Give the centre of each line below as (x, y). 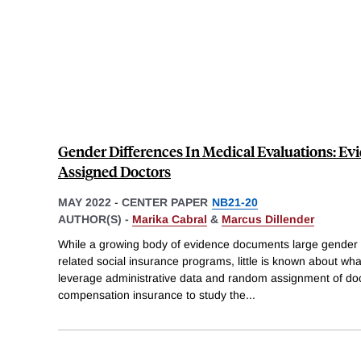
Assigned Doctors (114, 171)
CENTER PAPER (165, 202)
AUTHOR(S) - (95, 219)
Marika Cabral (170, 219)
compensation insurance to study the (152, 295)
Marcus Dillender (268, 219)
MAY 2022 (85, 202)
